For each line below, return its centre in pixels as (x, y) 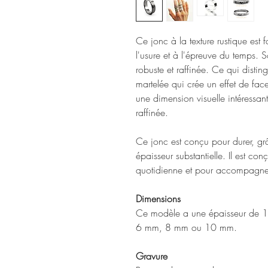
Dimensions (158, 199)
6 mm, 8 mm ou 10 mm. (186, 228)
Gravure (152, 256)
